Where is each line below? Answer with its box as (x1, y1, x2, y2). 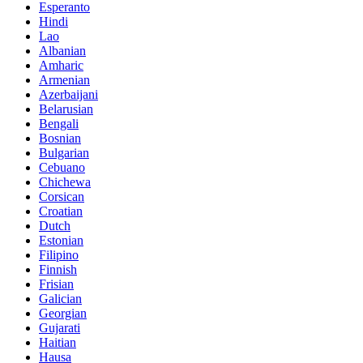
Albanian (39, 43, 86, 58)
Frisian (39, 276, 74, 291)
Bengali (39, 116, 79, 130)
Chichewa (39, 174, 91, 189)
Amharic (39, 58, 83, 72)
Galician (39, 291, 82, 305)
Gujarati (39, 320, 80, 335)
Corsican (39, 189, 84, 203)
